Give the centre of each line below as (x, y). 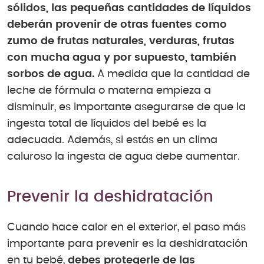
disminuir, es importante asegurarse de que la (126, 108)
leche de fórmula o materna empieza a (109, 91)
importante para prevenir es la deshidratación (127, 244)
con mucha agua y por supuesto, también (122, 58)
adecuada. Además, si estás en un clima (112, 141)
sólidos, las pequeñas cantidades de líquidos (129, 9)
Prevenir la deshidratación (110, 197)
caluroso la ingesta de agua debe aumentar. (123, 157)
